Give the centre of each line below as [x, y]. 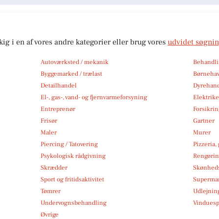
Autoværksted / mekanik [74, 62]
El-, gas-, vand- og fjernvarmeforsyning [94, 97]
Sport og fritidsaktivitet [72, 179]
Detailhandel [58, 85]
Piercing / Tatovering [69, 144]
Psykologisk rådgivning [73, 156]
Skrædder [54, 167]
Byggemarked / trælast [71, 74]
